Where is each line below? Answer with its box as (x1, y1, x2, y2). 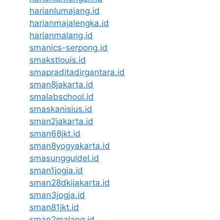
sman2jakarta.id (29, 116, 93, 126)
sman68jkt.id (29, 128, 81, 138)
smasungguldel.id (29, 153, 99, 163)
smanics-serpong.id (29, 42, 108, 53)
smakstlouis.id (29, 55, 86, 65)
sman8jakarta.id (29, 79, 93, 89)
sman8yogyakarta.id (29, 140, 110, 151)
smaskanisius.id (29, 104, 92, 114)
